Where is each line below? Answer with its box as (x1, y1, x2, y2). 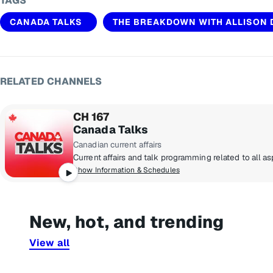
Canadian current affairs (73, 139, 162, 151)
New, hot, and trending (29, 211, 224, 233)
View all (29, 236, 69, 250)
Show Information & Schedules (73, 165, 180, 175)
